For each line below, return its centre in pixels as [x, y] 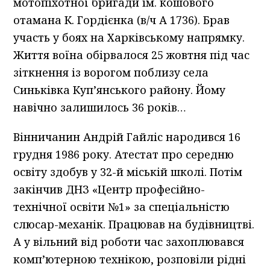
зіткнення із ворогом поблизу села [111, 73]
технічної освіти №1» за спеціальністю [122, 207]
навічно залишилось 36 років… [100, 108]
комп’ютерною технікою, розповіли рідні [130, 259]
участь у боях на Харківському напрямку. [129, 38]
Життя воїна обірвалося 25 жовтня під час [132, 55]
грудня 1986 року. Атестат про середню [124, 155]
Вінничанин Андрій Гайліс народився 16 [127, 137]
